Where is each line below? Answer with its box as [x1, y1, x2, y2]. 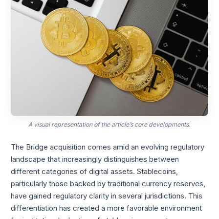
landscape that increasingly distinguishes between [11, 154, 179, 164]
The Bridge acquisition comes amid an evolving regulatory [11, 142, 205, 152]
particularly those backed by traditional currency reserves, [11, 179, 206, 188]
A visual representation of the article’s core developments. [28, 120, 191, 128]
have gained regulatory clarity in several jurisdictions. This [11, 191, 203, 200]
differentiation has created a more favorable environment [11, 203, 202, 213]
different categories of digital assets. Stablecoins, [11, 167, 178, 176]
